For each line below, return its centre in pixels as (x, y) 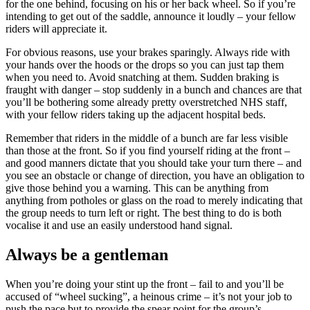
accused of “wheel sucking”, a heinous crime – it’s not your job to (149, 296)
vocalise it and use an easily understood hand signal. (119, 225)
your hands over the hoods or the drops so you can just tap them (145, 64)
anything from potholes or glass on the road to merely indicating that (154, 200)
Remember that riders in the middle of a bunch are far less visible (147, 138)
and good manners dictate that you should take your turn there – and (154, 163)
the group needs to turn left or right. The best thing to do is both (144, 212)
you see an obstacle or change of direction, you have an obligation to (155, 175)
